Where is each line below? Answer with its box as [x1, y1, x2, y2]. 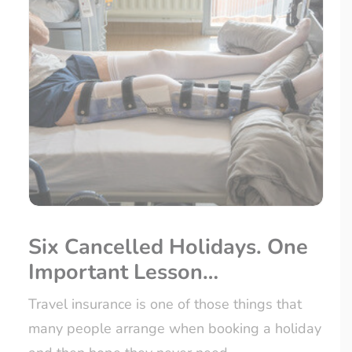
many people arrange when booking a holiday [28, 319, 321, 339]
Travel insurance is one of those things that [28, 295, 302, 314]
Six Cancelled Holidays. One [28, 233, 308, 262]
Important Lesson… [28, 258, 218, 288]
